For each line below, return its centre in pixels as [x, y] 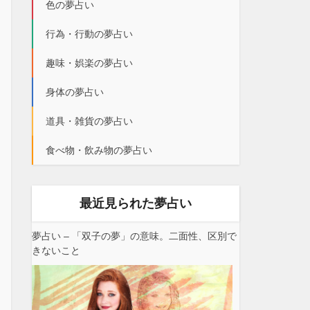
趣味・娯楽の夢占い [89, 63]
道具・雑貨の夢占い [89, 121]
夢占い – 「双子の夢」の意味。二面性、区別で [134, 236]
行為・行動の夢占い [89, 34]
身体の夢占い [75, 92]
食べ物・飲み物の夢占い [99, 150]
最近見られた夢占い [136, 203]
